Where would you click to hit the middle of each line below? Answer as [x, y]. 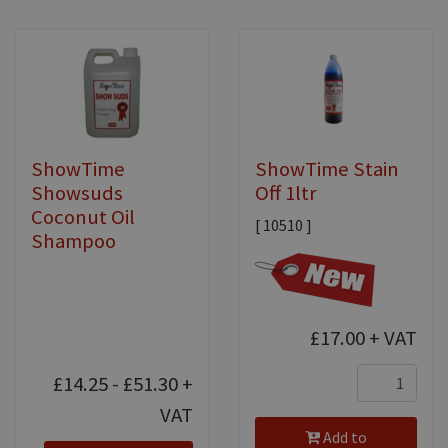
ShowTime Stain [327, 168]
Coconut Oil [83, 216]
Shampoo [73, 240]
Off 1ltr [286, 192]
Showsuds [77, 192]
